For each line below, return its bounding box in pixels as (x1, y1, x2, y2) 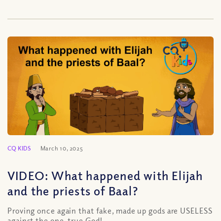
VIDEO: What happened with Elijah (7, 168, 203, 183)
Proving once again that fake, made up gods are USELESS (7, 206, 213, 216)
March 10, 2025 (40, 145, 84, 152)
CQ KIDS (7, 145, 31, 152)
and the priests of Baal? (7, 183, 138, 198)
